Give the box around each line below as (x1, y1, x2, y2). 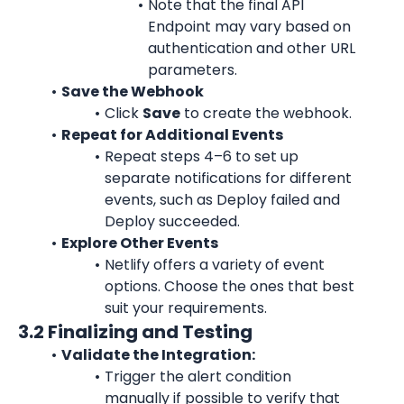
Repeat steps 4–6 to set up (104, 146, 298, 167)
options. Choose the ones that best (105, 276, 354, 297)
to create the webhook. (179, 103, 352, 124)
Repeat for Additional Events (60, 124, 283, 145)
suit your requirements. (105, 298, 267, 318)
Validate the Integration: (60, 344, 255, 365)
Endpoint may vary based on (148, 16, 351, 37)
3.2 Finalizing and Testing (18, 319, 252, 344)
